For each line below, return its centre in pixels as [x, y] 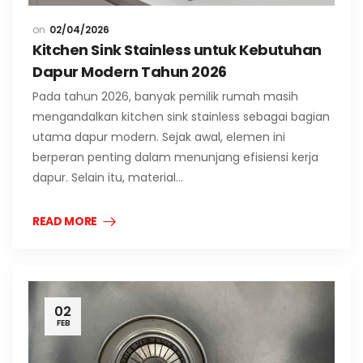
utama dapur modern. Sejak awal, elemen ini [159, 137]
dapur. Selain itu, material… [108, 178]
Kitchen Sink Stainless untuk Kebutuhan [177, 50]
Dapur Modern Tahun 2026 [130, 72]
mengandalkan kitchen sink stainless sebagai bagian [181, 117]
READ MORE [65, 222]
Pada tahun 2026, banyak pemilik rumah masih [165, 97]
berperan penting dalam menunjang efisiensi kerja [175, 158]
